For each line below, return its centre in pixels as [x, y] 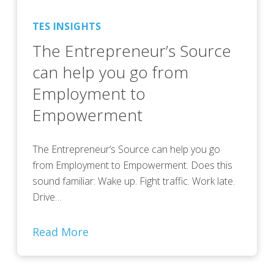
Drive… [47, 197]
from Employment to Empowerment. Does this [132, 165]
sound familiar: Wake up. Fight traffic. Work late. [134, 181]
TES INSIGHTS [67, 26]
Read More [61, 232]
